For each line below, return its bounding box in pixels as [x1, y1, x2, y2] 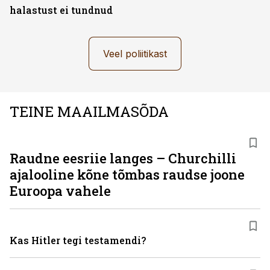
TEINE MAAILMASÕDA [10, 102, 169, 121]
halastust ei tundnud [10, 4, 113, 16]
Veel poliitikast [103, 48, 167, 60]
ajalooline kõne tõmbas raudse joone [10, 166, 245, 183]
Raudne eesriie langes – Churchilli [10, 149, 236, 167]
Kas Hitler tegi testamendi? [10, 234, 146, 246]
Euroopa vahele [10, 182, 111, 199]
